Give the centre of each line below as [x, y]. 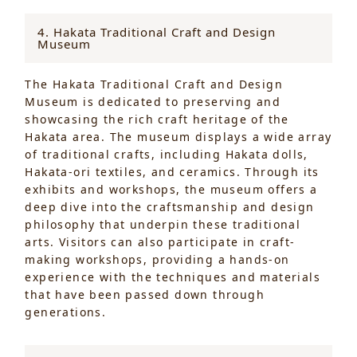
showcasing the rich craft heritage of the [157, 119]
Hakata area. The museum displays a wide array [178, 136]
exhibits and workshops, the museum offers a [171, 189]
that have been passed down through [145, 294]
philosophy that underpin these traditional [163, 224]
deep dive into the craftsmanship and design [170, 206]
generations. [66, 312]
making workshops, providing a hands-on [157, 259]
